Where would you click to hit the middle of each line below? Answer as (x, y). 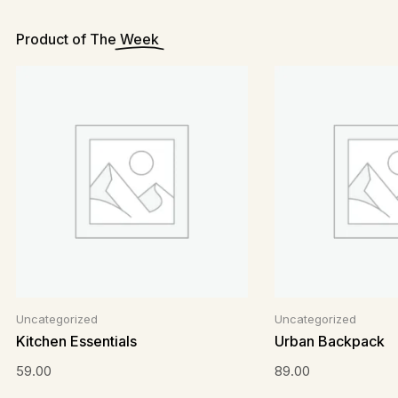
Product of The (68, 39)
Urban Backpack (330, 341)
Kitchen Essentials (77, 341)
